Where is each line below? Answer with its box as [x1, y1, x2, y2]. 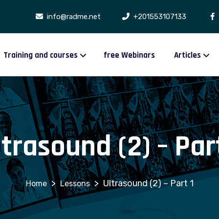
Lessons [60, 179, 90, 188]
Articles [174, 49, 201, 61]
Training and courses [3, 49, 78, 61]
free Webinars [104, 49, 155, 61]
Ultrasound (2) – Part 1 [103, 178, 194, 189]
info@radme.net [44, 12, 101, 21]
